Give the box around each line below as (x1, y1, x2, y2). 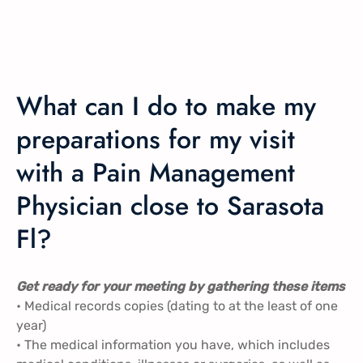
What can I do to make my (16, 87, 316, 125)
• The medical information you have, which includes (16, 337, 330, 353)
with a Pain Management (16, 153, 295, 191)
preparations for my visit (16, 120, 295, 158)
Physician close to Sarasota (16, 186, 324, 224)
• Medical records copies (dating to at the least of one (16, 298, 338, 314)
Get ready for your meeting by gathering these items (16, 279, 345, 295)
